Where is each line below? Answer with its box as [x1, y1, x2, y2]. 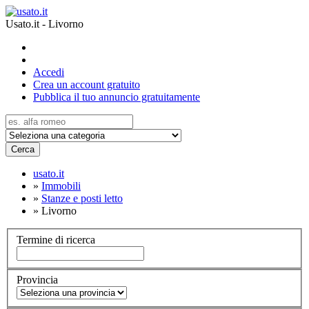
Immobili [41, 180, 81, 192]
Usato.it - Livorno [6, 18, 83, 30]
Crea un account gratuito [33, 79, 140, 90]
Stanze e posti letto [41, 192, 123, 204]
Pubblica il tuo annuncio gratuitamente [33, 91, 200, 103]
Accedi [33, 66, 64, 78]
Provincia [17, 274, 58, 286]
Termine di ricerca [17, 233, 95, 246]
